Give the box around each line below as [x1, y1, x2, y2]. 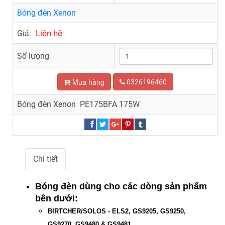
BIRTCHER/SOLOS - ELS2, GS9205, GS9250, [48, 207, 186, 215]
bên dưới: [35, 193, 78, 204]
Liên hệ [36, 28, 62, 39]
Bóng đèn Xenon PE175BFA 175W [17, 99, 140, 109]
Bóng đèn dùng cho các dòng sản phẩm [35, 181, 207, 192]
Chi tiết [33, 154, 58, 164]
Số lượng [17, 51, 49, 61]
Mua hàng [70, 77, 104, 87]
